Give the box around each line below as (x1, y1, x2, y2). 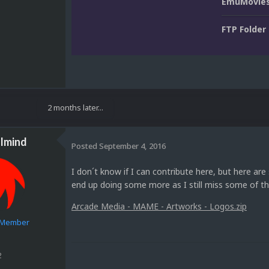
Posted (71, 140, 99, 151)
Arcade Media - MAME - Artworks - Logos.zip (71, 201, 247, 213)
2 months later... (47, 102, 103, 113)
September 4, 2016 (99, 140, 166, 151)
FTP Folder (222, 23, 266, 35)
